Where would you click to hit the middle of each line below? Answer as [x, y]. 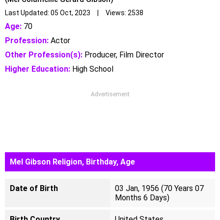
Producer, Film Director [123, 55]
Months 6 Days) [142, 198]
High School [92, 69]
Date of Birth [34, 188]
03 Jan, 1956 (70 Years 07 [159, 188]
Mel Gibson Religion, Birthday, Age [72, 162]
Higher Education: [38, 69]
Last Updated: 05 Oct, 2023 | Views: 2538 [74, 13]
